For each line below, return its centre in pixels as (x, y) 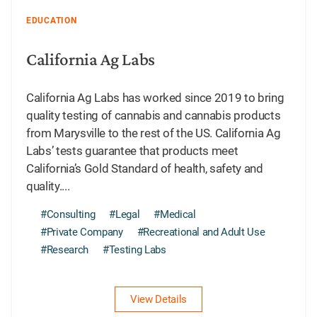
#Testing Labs (134, 249)
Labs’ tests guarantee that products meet (132, 150)
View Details (158, 299)
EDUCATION (52, 20)
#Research (64, 249)
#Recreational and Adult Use (201, 232)
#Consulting (68, 214)
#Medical (175, 214)
